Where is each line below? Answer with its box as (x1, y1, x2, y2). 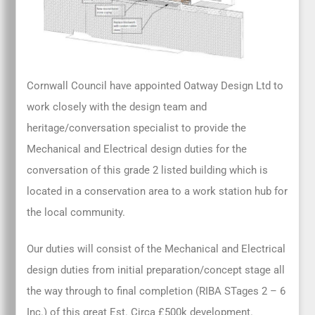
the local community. (27, 205, 126, 219)
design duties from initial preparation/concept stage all (27, 264, 285, 277)
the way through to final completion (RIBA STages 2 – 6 (27, 285, 286, 298)
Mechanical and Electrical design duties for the (27, 142, 247, 155)
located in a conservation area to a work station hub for (27, 184, 288, 198)
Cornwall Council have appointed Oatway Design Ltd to (27, 79, 284, 92)
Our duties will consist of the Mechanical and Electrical (27, 243, 286, 256)
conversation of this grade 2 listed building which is (27, 163, 269, 176)
